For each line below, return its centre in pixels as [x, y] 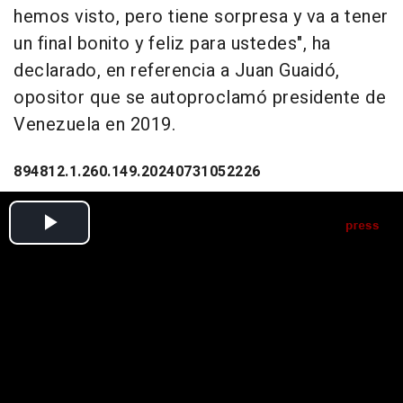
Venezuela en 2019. [94, 125]
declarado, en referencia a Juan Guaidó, [177, 71]
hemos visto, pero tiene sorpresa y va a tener [201, 17]
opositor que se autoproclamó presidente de [200, 98]
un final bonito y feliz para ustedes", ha [172, 44]
